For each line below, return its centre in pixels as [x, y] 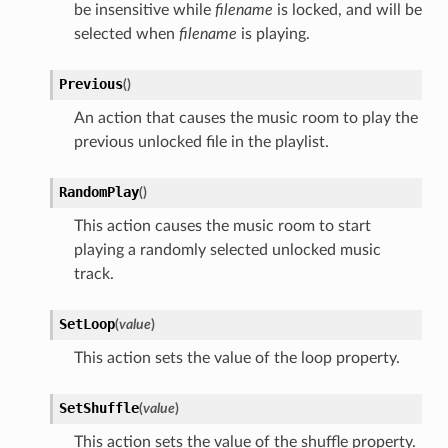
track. [93, 273]
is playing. [273, 33]
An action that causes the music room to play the [245, 117]
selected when [126, 33]
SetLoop [86, 323]
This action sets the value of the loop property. [236, 357]
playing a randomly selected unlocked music [227, 249]
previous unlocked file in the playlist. [201, 141]
